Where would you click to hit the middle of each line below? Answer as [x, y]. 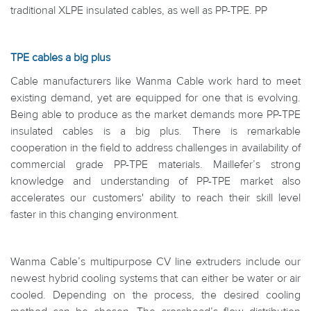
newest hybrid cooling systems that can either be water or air [155, 278]
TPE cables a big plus [60, 58]
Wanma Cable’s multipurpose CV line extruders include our [155, 262]
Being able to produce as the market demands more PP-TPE [155, 115]
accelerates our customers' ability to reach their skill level [155, 198]
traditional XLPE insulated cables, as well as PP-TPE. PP [139, 10]
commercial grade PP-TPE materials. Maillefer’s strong [155, 165]
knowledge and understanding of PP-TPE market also [155, 181]
